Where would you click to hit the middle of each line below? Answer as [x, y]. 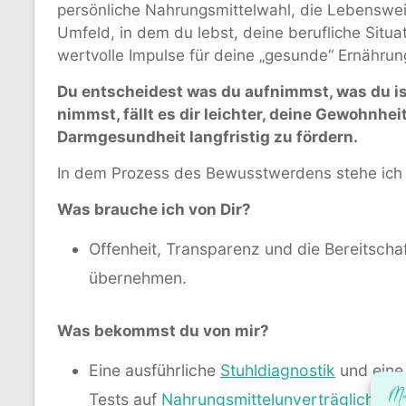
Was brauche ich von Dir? [154, 209]
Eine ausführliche [155, 370]
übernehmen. [138, 277]
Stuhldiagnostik [278, 370]
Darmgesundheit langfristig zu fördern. [208, 136]
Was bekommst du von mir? [163, 330]
